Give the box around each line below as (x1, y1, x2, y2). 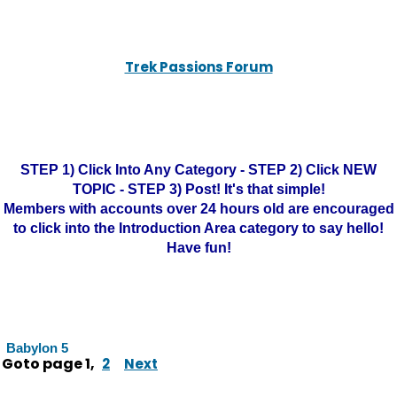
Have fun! (166, 240, 231, 255)
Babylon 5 (6, 340, 68, 355)
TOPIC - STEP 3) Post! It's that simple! (72, 182, 325, 197)
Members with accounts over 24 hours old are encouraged (3, 201, 394, 216)
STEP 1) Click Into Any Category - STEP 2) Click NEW (20, 162, 377, 177)
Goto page (2, 354, 85, 374)
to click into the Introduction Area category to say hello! (13, 221, 384, 236)
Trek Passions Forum (124, 58, 273, 76)
